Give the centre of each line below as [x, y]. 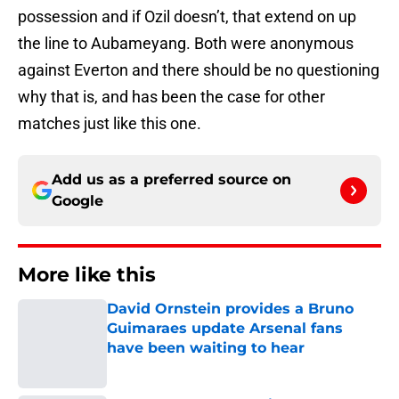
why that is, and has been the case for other [171, 97]
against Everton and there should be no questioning [199, 70]
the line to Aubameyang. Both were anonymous [186, 44]
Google [77, 201]
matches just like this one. [110, 124]
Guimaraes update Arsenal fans [225, 329]
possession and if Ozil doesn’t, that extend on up [187, 17]
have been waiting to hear [206, 348]
